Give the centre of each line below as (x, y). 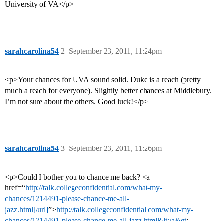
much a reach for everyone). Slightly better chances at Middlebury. (108, 91)
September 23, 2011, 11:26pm (115, 148)
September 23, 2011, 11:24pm (115, 51)
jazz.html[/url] (27, 210)
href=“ (15, 188)
